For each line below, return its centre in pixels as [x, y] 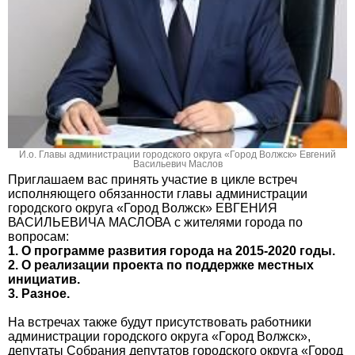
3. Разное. [39, 293]
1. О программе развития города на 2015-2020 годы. [172, 250]
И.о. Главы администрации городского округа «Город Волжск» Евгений [177, 154]
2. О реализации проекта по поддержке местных [161, 265]
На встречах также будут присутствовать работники [160, 322]
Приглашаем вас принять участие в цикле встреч [153, 179]
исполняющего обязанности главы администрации [158, 193]
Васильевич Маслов [177, 164]
